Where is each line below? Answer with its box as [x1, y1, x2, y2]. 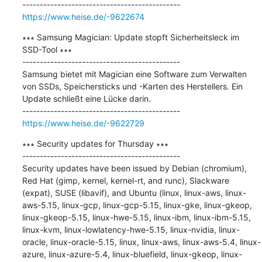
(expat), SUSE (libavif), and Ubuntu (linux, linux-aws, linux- [22, 187, 246, 198]
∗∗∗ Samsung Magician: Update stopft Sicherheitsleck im [22, 32, 239, 42]
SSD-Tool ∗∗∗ [22, 44, 72, 54]
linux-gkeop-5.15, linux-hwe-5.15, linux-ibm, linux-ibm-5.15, [22, 212, 251, 222]
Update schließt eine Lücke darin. [22, 93, 151, 104]
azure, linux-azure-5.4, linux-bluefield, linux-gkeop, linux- [22, 249, 242, 259]
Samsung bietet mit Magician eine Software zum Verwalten [22, 68, 247, 79]
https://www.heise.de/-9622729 [22, 118, 144, 128]
